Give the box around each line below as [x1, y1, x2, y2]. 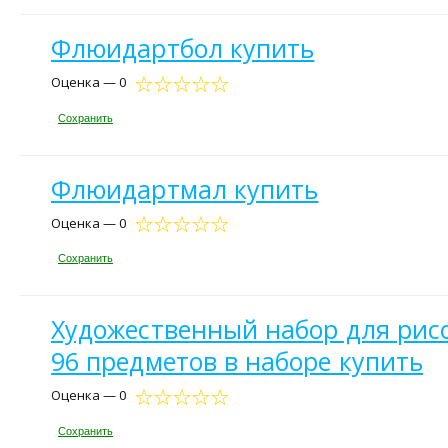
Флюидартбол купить [51, 31, 315, 66]
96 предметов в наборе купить [51, 344, 424, 379]
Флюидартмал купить [51, 171, 319, 206]
